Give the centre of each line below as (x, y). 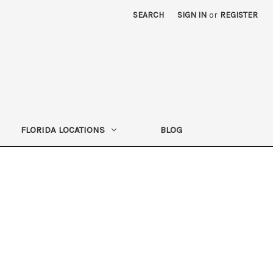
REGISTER (239, 15)
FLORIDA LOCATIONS (62, 129)
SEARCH (149, 15)
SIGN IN (192, 15)
